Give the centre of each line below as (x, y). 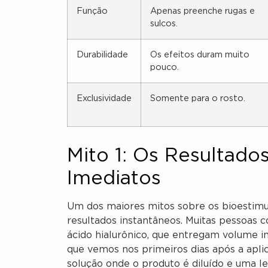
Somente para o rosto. (198, 99)
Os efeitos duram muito (200, 55)
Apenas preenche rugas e (202, 11)
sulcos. (164, 24)
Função (92, 11)
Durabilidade (102, 55)
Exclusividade (104, 99)
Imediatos (114, 179)
